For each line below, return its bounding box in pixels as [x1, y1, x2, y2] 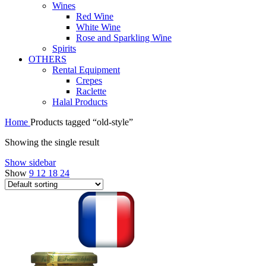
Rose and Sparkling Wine [76, 32, 172, 43]
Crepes [76, 75, 102, 85]
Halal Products [52, 96, 107, 107]
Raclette [76, 85, 106, 96]
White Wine [76, 21, 121, 32]
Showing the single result [5, 137, 99, 147]
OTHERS [28, 53, 66, 64]
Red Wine [76, 11, 113, 21]
